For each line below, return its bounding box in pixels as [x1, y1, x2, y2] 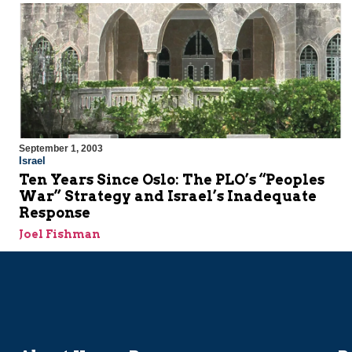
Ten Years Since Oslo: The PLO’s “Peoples [19, 171, 324, 189]
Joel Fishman [19, 228, 101, 241]
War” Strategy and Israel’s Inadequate [19, 188, 317, 205]
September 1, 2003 [19, 143, 103, 155]
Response [19, 204, 90, 222]
